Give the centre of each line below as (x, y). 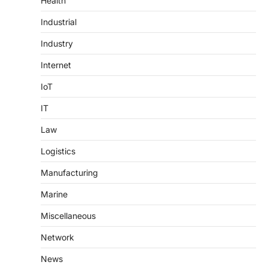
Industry (57, 43)
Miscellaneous (68, 215)
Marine (54, 194)
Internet (56, 65)
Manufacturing (69, 172)
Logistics (58, 151)
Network (57, 237)
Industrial (59, 22)
